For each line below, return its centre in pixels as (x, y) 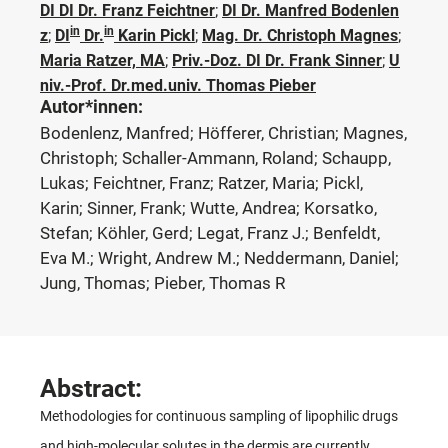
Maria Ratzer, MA (102, 60)
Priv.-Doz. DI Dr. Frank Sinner (277, 60)
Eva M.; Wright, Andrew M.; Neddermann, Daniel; (219, 257)
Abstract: (91, 388)
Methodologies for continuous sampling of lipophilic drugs (219, 415)
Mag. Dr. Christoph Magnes (300, 35)
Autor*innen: (91, 106)
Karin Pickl (154, 35)
